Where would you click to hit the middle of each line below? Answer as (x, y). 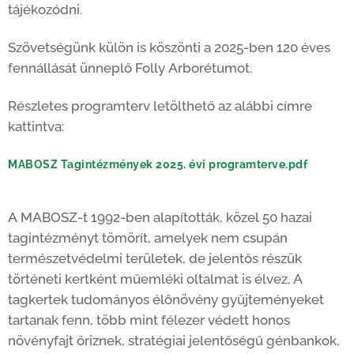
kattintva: (36, 126)
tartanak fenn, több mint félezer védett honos (149, 320)
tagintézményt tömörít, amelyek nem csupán (148, 237)
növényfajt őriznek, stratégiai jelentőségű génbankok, (174, 340)
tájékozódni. (47, 10)
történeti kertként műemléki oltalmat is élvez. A (155, 279)
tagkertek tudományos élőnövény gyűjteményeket (166, 299)
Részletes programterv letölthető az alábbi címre (160, 105)
